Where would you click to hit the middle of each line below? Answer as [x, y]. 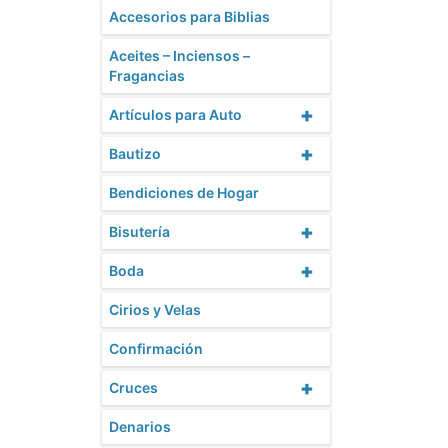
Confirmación [156, 349]
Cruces [133, 388]
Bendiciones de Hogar [184, 193]
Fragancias [147, 76]
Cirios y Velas [155, 310]
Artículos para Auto [175, 115]
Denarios [140, 427]
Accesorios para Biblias [189, 17]
